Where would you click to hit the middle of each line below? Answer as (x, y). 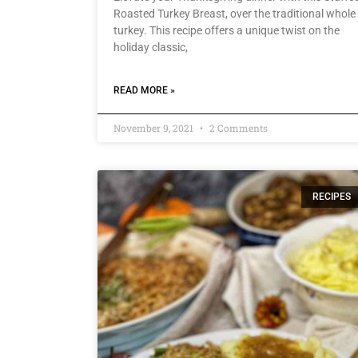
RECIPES (332, 197)
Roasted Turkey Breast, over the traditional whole (235, 14)
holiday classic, (151, 48)
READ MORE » (144, 91)
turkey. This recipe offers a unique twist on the (227, 31)
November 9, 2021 (155, 128)
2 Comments (237, 128)
